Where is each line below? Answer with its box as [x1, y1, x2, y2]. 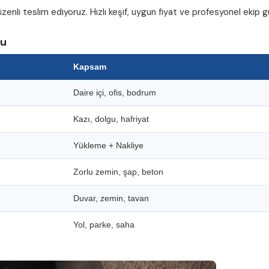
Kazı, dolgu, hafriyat [73, 114, 149, 124]
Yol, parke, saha [73, 220, 134, 229]
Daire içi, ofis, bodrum [73, 88, 156, 97]
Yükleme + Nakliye [73, 141, 144, 150]
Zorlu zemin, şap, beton [73, 167, 163, 177]
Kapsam [73, 62, 106, 71]
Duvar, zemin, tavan [73, 193, 149, 203]
